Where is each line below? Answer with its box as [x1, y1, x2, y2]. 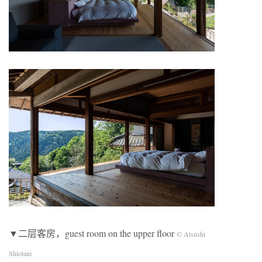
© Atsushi [174, 229, 205, 239]
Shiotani [9, 248, 32, 258]
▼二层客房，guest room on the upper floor [9, 226, 174, 239]
